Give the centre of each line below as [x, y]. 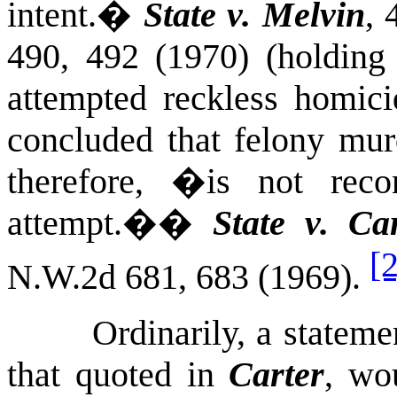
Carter [277, 375]
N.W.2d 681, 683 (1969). [184, 278]
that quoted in [118, 375]
